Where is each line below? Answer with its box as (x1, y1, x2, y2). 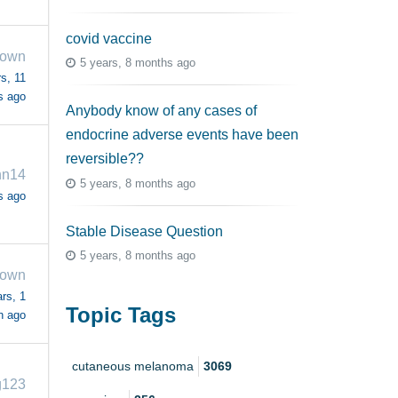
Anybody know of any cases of (66, 103, 257, 119)
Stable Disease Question (66, 223, 223, 239)
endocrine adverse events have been (66, 127, 298, 143)
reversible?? (66, 151, 144, 167)
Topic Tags (66, 302, 176, 327)
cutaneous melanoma (72, 359, 194, 374)
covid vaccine (66, 30, 152, 46)
